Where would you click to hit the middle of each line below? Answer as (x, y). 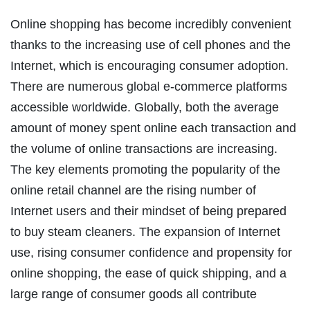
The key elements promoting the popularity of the (145, 169)
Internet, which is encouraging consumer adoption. (149, 65)
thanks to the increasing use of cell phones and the (151, 45)
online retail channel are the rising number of (133, 190)
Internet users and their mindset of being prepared (148, 211)
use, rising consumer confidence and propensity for (151, 252)
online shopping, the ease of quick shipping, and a (148, 273)
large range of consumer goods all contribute (134, 294)
